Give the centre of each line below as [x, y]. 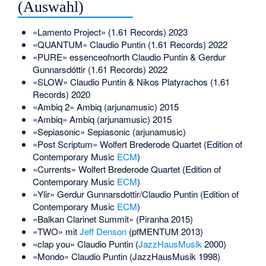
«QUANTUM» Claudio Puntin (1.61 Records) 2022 [130, 44]
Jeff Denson [103, 231]
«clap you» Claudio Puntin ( [85, 243]
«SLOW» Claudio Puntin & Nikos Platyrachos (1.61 [131, 81]
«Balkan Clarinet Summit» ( [85, 218]
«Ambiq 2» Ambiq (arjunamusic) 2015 [105, 106]
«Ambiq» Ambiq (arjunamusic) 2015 [102, 119]
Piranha [153, 218]
